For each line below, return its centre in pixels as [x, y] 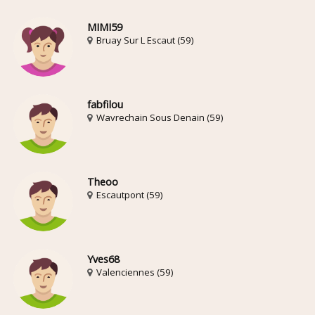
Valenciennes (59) [134, 272]
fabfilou [105, 104]
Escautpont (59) [129, 194]
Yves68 [104, 259]
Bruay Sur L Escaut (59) [144, 40]
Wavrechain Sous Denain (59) [159, 117]
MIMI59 [105, 27]
